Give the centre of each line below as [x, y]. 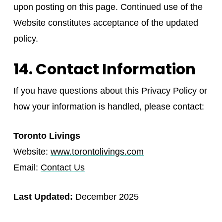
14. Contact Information [104, 69]
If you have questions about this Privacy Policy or [110, 90]
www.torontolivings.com [97, 151]
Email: [27, 167]
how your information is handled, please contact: [109, 106]
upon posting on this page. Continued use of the [108, 7]
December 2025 [106, 196]
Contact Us [62, 167]
